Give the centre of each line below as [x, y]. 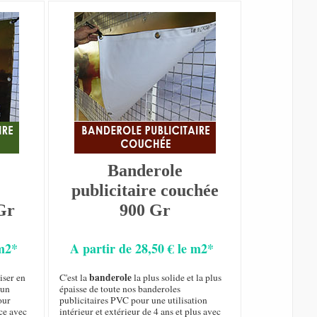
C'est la [75, 278]
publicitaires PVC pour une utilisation [134, 300]
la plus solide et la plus [177, 278]
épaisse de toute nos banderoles [120, 289]
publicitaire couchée [145, 191]
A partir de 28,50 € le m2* [142, 249]
